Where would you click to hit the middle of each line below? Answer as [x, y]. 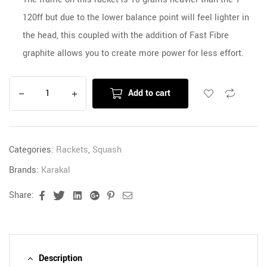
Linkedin [100, 195]
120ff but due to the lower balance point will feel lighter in [136, 18]
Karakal [56, 170]
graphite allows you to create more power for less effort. [133, 54]
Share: [21, 195]
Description [60, 259]
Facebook [66, 195]
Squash [107, 150]
